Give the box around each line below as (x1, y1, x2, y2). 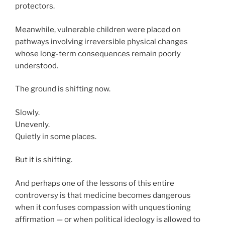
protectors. (15, 2, 55, 11)
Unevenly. (15, 120, 50, 129)
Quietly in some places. (15, 132, 96, 141)
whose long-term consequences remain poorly (15, 49, 181, 58)
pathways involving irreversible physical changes (15, 37, 188, 46)
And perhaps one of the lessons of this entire (15, 178, 174, 188)
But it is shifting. (15, 155, 72, 165)
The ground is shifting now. (15, 84, 110, 94)
